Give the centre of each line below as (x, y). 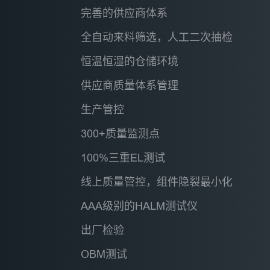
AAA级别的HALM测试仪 (140, 206)
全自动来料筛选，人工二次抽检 (157, 37)
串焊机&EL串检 (202, 188)
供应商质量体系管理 (130, 85)
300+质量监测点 (121, 133)
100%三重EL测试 (123, 157)
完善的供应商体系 (124, 13)
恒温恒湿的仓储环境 (130, 61)
